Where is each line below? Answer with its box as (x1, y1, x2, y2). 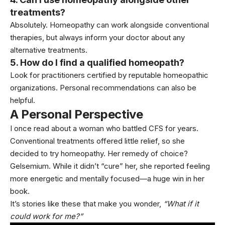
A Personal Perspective (10, 107, 143, 122)
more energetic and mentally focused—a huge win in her (10, 174, 204, 184)
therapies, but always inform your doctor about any (10, 33, 185, 43)
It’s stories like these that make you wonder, (10, 199, 163, 209)
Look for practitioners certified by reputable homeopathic (10, 70, 208, 80)
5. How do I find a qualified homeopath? (10, 57, 184, 68)
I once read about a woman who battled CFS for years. (10, 124, 198, 134)
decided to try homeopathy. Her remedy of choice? (10, 149, 188, 159)
